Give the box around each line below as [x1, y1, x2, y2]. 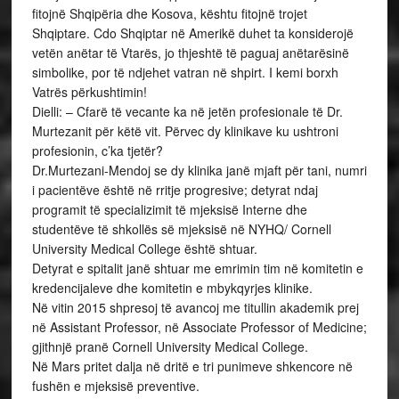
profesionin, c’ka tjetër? [31, 142, 163, 159]
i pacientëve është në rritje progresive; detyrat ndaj [31, 181, 318, 199]
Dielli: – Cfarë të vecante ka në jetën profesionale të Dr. [31, 102, 343, 120]
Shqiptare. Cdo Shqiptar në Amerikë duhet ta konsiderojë [31, 24, 354, 42]
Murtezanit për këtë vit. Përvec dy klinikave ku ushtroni [31, 122, 338, 140]
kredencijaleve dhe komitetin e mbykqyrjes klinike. [31, 279, 313, 297]
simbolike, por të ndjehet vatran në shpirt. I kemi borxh [31, 63, 338, 81]
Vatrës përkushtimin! [31, 83, 147, 101]
